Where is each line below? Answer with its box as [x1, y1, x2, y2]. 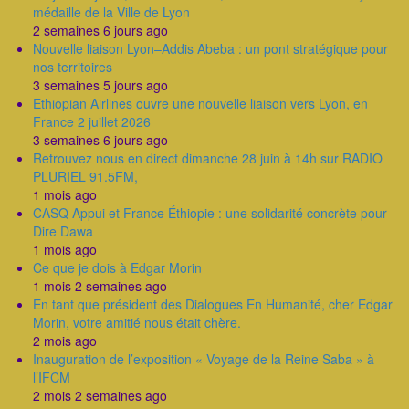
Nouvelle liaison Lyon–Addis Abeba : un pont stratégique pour [33, 39, 388, 58]
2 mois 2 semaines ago [33, 386, 167, 404]
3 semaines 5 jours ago [33, 76, 168, 94]
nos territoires [33, 58, 112, 76]
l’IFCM [33, 368, 70, 386]
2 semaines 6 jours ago [33, 21, 168, 39]
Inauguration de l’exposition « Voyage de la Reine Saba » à [33, 350, 374, 368]
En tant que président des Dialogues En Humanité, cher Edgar [33, 295, 393, 313]
